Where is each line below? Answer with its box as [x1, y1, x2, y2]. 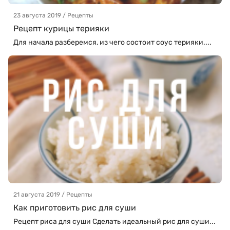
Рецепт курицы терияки [13, 23, 109, 33]
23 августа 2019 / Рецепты [13, 11, 93, 19]
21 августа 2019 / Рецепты [13, 191, 92, 199]
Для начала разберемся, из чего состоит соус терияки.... [13, 37, 212, 47]
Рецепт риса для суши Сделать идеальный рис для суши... [13, 217, 216, 226]
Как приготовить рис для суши [13, 203, 136, 213]
